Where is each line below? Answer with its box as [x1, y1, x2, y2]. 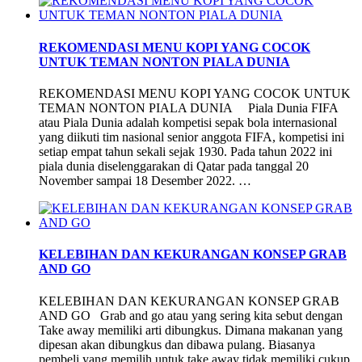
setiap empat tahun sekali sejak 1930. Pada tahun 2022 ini [39, 144, 332, 158]
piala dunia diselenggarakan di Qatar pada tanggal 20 [39, 158, 309, 173]
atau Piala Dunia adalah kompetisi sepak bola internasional [39, 115, 337, 129]
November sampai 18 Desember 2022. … [39, 173, 251, 187]
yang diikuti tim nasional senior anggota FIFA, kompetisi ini [39, 129, 344, 144]
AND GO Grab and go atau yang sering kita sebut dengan [39, 308, 343, 322]
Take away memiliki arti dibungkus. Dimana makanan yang [39, 322, 343, 337]
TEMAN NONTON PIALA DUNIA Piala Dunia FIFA [39, 100, 338, 115]
